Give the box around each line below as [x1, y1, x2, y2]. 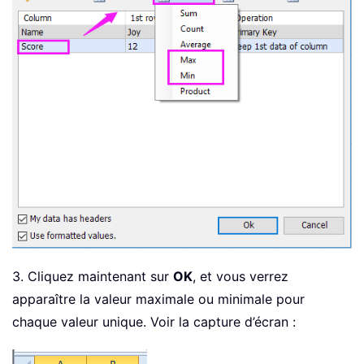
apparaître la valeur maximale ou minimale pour [12, 291, 305, 307]
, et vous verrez [193, 268, 288, 284]
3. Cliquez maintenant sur [12, 268, 173, 284]
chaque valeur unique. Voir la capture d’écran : [12, 314, 296, 330]
